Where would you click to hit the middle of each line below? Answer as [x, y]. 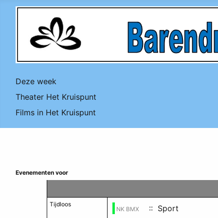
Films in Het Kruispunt [56, 112]
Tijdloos [60, 204]
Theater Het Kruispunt [56, 97]
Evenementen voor [42, 173]
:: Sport [161, 208]
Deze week [36, 81]
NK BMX [128, 209]
